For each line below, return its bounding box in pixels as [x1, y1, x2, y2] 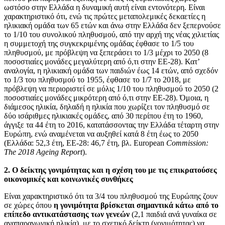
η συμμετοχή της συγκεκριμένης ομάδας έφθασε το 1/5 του [4, 39, 194, 48]
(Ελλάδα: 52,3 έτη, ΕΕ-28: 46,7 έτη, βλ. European [4, 138, 166, 147]
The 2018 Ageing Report [4, 147, 82, 156]
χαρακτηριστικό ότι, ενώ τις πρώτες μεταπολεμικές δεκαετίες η [4, 12, 205, 21]
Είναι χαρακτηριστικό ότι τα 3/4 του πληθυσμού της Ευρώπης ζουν [4, 191, 217, 200]
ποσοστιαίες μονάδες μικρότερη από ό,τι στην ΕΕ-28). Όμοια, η [4, 93, 208, 102]
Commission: [166, 138, 208, 147]
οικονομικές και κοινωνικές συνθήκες [4, 174, 133, 183]
